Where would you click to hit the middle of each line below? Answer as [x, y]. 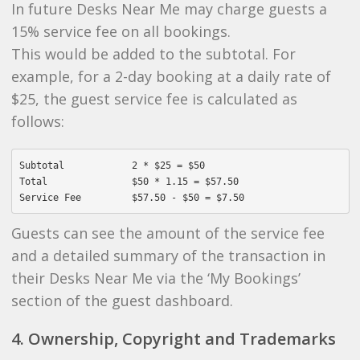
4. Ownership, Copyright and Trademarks [173, 339]
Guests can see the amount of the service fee [168, 233]
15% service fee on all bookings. [121, 31]
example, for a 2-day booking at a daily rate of [171, 76]
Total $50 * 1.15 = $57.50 [129, 181]
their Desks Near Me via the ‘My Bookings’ [155, 278]
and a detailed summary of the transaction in [168, 256]
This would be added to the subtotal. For [153, 54]
